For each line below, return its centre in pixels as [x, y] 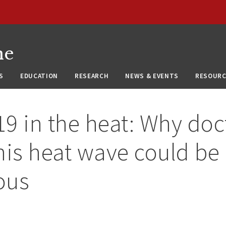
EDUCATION [39, 76]
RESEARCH [92, 76]
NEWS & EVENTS [152, 76]
